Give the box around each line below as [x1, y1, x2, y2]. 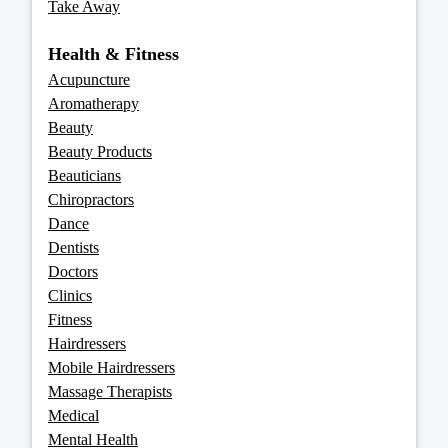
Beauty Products [48, 143, 152, 161]
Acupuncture [48, 71, 130, 89]
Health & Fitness [48, 44, 179, 65]
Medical [48, 407, 99, 425]
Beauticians [48, 167, 121, 185]
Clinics [48, 287, 92, 305]
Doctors [48, 263, 98, 281]
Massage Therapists [48, 383, 172, 401]
